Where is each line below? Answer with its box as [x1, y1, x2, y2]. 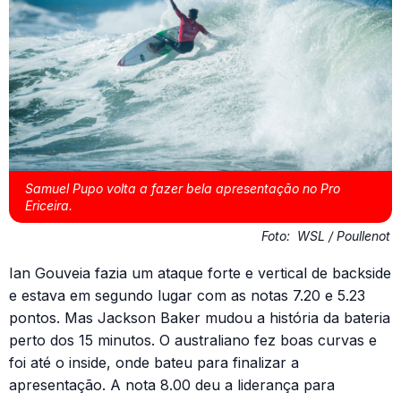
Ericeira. [25, 198, 73, 214]
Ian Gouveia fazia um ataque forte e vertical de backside [9, 264, 391, 283]
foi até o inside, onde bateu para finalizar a [9, 354, 299, 372]
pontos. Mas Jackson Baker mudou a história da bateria [9, 309, 390, 328]
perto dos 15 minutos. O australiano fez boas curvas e [9, 331, 377, 350]
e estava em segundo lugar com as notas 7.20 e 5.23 [9, 286, 365, 305]
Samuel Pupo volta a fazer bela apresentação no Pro [25, 181, 340, 197]
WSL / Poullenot [297, 228, 390, 244]
